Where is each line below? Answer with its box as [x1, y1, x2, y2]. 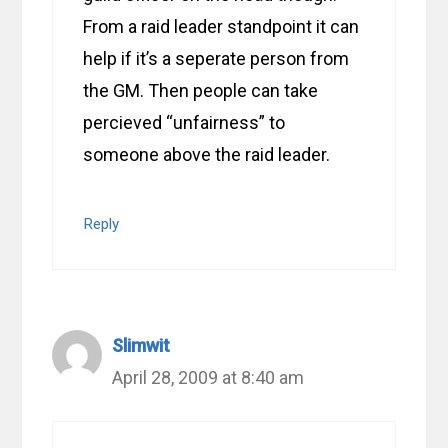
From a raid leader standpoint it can [83, 16, 360, 38]
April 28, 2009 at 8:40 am [112, 367, 305, 389]
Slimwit [112, 335, 171, 357]
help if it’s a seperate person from [83, 48, 350, 70]
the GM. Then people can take [83, 80, 319, 102]
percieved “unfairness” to [83, 112, 286, 134]
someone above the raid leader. [83, 144, 331, 166]
